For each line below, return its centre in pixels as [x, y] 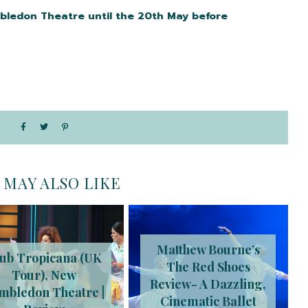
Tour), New [44, 275]
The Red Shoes [208, 267]
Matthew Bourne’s [208, 250]
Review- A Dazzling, [208, 284]
